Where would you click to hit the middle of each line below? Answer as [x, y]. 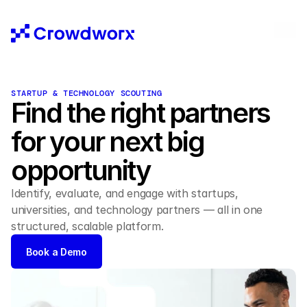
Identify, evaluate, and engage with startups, [125, 193]
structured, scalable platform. [89, 226]
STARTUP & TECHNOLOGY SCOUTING [87, 93]
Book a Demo [57, 251]
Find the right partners [140, 113]
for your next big [108, 142]
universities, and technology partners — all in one [137, 210]
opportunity [84, 170]
